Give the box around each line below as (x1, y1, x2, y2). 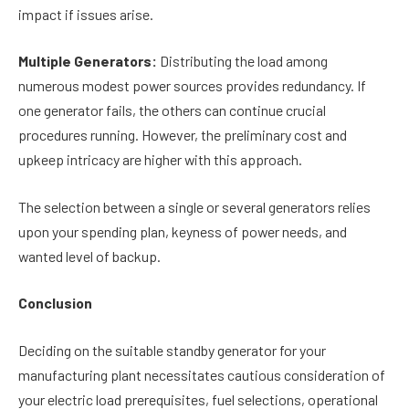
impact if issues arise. (18, 5, 153, 23)
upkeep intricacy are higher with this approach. (18, 151, 302, 169)
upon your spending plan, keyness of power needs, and (18, 222, 347, 240)
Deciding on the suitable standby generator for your (18, 341, 326, 359)
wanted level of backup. (18, 246, 161, 265)
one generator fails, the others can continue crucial (18, 101, 326, 120)
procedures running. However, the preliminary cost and (18, 126, 347, 144)
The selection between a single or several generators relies (18, 197, 371, 215)
